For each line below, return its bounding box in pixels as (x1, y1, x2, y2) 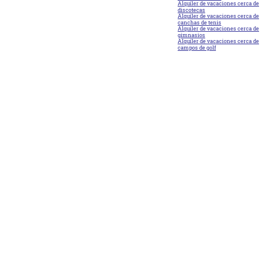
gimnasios (178, 32, 205, 38)
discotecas (178, 7, 205, 13)
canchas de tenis (178, 19, 221, 26)
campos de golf (178, 44, 216, 51)
